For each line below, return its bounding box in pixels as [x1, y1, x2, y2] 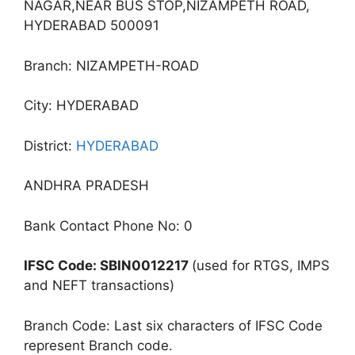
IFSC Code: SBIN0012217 [24, 258, 192, 273]
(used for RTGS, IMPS [192, 258, 330, 273]
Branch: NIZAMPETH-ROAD [24, 57, 199, 74]
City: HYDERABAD [24, 97, 139, 113]
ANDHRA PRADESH [24, 177, 149, 193]
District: [24, 137, 76, 154]
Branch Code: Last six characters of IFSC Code [24, 317, 323, 334]
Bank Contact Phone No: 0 [24, 217, 193, 234]
